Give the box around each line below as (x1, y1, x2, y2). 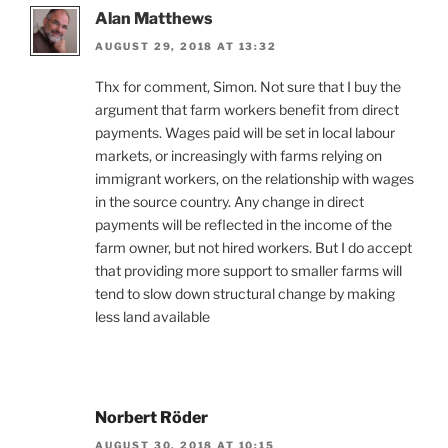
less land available (95, 308, 210, 326)
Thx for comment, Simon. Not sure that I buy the (95, 78, 401, 96)
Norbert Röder (95, 408, 208, 428)
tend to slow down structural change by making (95, 285, 395, 303)
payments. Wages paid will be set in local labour (95, 124, 395, 142)
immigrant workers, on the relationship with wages (95, 170, 414, 188)
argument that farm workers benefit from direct (95, 101, 399, 119)
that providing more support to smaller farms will (95, 262, 402, 280)
